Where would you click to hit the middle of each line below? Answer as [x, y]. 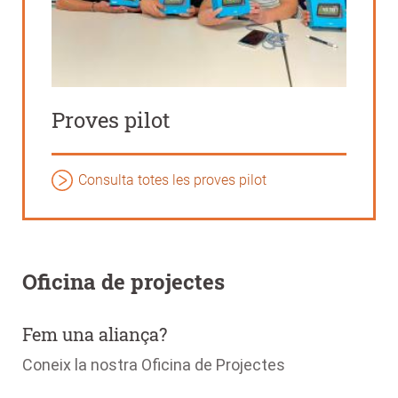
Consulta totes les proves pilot [172, 179]
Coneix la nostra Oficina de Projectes [154, 364]
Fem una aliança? [97, 334]
